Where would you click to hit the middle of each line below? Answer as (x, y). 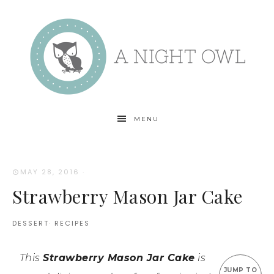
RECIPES (72, 223)
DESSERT (31, 223)
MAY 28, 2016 (50, 172)
